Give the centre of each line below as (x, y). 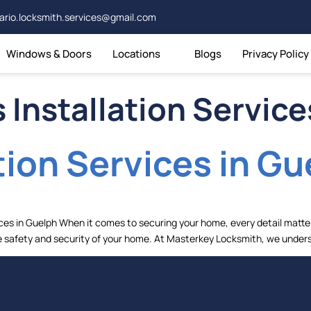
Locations (137, 53)
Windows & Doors (49, 53)
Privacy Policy (276, 53)
